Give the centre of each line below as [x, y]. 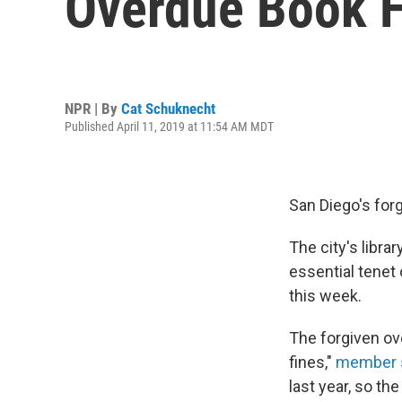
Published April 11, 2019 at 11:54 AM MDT [169, 126]
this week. [325, 296]
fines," [312, 362]
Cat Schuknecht [168, 108]
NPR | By [93, 108]
